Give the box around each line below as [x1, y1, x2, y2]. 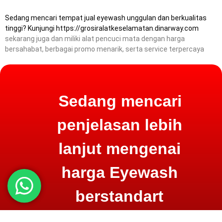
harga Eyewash [61, 164, 178, 181]
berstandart [75, 187, 164, 205]
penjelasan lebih [56, 116, 182, 134]
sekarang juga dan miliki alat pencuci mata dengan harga [5, 35, 185, 43]
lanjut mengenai [58, 140, 181, 158]
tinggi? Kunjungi [5, 24, 56, 32]
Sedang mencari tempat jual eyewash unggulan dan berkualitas [5, 14, 207, 22]
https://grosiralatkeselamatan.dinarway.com [56, 24, 199, 32]
